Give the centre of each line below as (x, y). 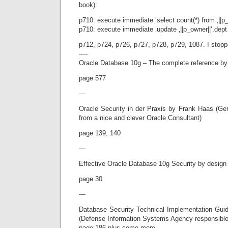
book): (88, 5)
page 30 (91, 179)
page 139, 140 (100, 133)
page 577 (92, 78)
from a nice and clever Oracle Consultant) (140, 118)
